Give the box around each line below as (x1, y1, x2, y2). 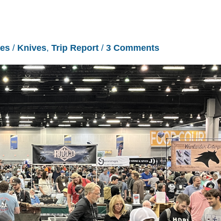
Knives (17, 42, 46, 53)
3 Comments (106, 42, 159, 53)
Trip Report (51, 42, 99, 53)
